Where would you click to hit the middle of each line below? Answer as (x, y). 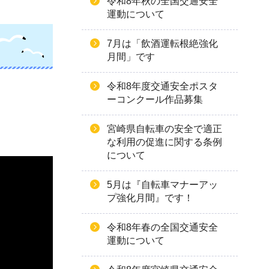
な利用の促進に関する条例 (165, 142)
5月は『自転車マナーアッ (162, 185)
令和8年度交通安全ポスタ (162, 86)
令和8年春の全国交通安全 (162, 227)
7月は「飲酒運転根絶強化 (162, 44)
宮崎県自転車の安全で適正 (165, 129)
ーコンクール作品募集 (155, 99)
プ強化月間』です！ (150, 198)
